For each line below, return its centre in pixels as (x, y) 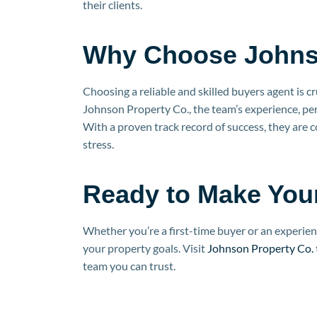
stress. (98, 144)
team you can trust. (129, 265)
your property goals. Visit (144, 248)
